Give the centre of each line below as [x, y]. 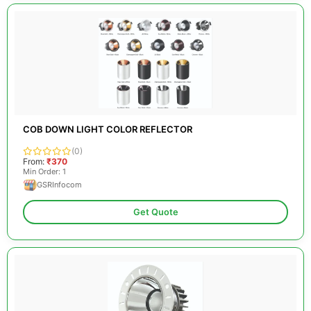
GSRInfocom [59, 185]
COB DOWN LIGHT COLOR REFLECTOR [108, 129]
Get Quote [155, 212]
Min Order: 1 [44, 171]
